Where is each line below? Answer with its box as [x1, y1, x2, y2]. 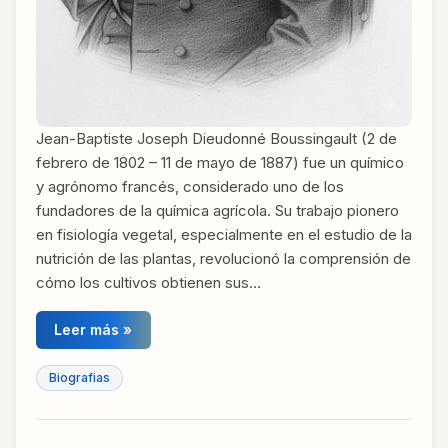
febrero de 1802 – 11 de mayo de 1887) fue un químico [36, 153, 404, 173]
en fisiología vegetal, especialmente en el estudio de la [36, 225, 412, 245]
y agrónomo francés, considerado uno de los [36, 177, 344, 197]
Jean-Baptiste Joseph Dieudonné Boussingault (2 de [36, 129, 397, 149]
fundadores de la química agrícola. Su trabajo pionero [36, 201, 399, 221]
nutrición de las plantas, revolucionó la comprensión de [36, 249, 411, 269]
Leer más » [54, 321, 133, 339]
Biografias [49, 369, 110, 385]
